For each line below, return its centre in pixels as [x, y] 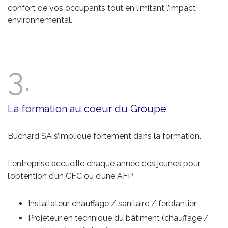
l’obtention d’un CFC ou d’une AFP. [71, 176]
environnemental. [40, 20]
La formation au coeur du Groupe [87, 109]
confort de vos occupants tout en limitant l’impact [102, 8]
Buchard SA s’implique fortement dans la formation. [104, 136]
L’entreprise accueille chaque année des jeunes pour [104, 164]
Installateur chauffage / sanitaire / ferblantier [112, 204]
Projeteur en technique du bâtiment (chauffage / [118, 218]
